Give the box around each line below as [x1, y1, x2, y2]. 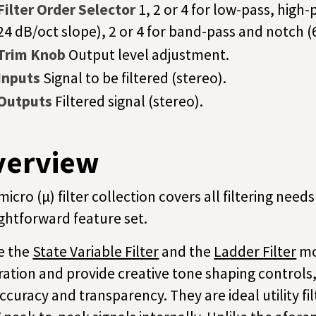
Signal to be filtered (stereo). [42, 68, 226, 88]
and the [159, 241, 214, 261]
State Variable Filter [32, 241, 159, 261]
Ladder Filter [214, 241, 297, 261]
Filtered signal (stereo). [54, 92, 203, 111]
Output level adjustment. [68, 45, 229, 65]
